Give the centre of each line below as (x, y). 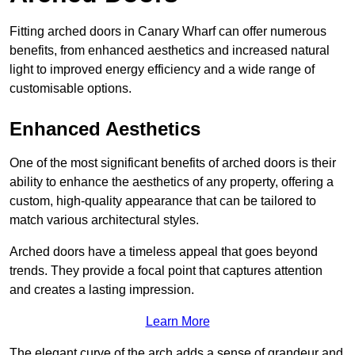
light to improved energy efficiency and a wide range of (162, 70)
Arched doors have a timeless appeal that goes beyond (164, 252)
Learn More (177, 322)
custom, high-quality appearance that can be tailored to (163, 201)
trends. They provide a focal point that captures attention (166, 271)
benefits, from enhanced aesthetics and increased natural (170, 51)
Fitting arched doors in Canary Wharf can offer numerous (168, 32)
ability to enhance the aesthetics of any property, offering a (172, 182)
